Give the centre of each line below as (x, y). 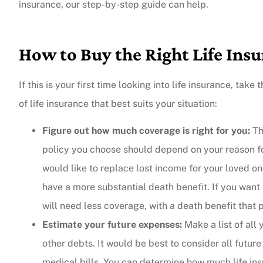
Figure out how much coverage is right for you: (146, 130)
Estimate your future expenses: (112, 224)
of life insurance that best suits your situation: (118, 103)
